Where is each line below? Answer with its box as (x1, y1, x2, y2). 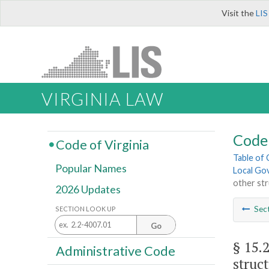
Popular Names (55, 162, 127, 175)
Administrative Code (55, 243, 175, 259)
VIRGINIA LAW (41, 89, 163, 110)
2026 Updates (55, 183, 121, 196)
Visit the (222, 8, 256, 18)
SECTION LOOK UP (55, 204, 116, 213)
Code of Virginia (55, 136, 149, 153)
